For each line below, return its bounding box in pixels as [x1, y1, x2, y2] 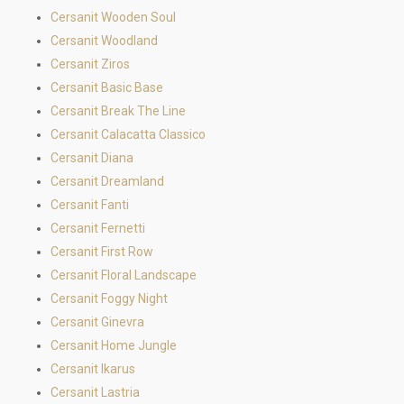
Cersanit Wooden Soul [50, 10, 176, 24]
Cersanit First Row [50, 244, 153, 259]
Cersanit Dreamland [50, 174, 164, 188]
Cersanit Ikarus [50, 362, 135, 376]
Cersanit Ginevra [50, 315, 144, 329]
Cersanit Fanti [50, 197, 129, 212]
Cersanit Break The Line [50, 104, 186, 118]
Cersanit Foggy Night [50, 291, 168, 306]
